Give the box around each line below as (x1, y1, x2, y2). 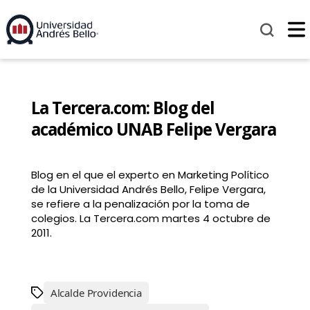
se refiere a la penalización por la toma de (30, 197, 250, 212)
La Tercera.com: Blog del (30, 96, 215, 120)
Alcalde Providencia (50, 286, 142, 300)
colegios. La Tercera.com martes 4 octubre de (30, 211, 271, 226)
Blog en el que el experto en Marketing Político (30, 167, 269, 183)
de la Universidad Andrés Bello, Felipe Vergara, (30, 182, 266, 197)
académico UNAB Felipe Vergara (30, 118, 276, 141)
